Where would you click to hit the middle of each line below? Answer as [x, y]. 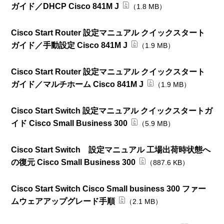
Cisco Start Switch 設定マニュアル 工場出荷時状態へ [111, 149]
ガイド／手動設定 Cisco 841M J [69, 45]
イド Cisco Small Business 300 [69, 123]
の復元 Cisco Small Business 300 [73, 162]
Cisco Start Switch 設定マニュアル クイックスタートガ [112, 110]
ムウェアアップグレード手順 [63, 201]
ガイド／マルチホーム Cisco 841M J [77, 84]
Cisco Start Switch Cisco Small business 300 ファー [109, 188]
